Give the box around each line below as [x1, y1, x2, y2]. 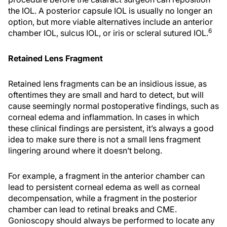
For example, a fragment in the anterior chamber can [8, 171, 205, 181]
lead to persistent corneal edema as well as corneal [8, 182, 200, 192]
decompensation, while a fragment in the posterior [8, 193, 197, 203]
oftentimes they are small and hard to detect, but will [8, 90, 204, 100]
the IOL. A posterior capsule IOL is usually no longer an [8, 6, 212, 16]
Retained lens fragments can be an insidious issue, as [8, 79, 207, 89]
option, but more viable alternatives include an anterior [8, 17, 213, 27]
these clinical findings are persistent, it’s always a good [8, 123, 214, 133]
